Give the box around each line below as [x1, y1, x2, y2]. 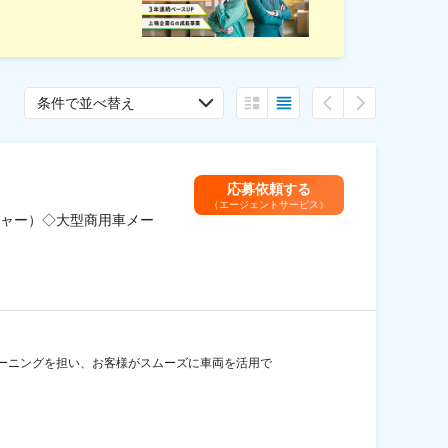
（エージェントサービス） [209, 198, 329, 210]
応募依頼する [227, 180, 311, 197]
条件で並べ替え [37, 95, 135, 111]
